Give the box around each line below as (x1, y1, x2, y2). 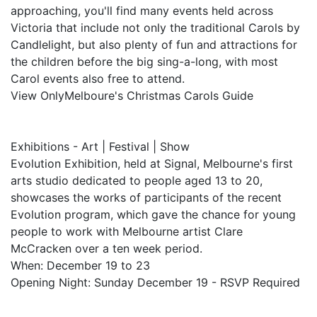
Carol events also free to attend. (11, 71, 185, 86)
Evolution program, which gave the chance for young (11, 207, 296, 221)
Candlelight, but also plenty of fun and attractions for (11, 38, 297, 52)
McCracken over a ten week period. (11, 241, 202, 255)
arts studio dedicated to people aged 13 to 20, (11, 173, 263, 188)
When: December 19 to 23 (11, 258, 150, 272)
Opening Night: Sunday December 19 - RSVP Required (11, 275, 300, 289)
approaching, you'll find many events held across (11, 4, 273, 18)
